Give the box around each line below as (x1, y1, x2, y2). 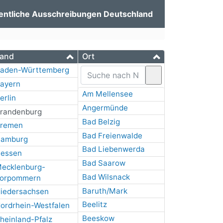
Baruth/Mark (82, 186, 127, 196)
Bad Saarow (82, 158, 125, 168)
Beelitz (82, 200, 107, 210)
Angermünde (82, 103, 128, 112)
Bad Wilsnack (82, 172, 130, 182)
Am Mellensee (82, 89, 133, 99)
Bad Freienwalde (82, 130, 142, 140)
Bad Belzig (82, 116, 120, 126)
